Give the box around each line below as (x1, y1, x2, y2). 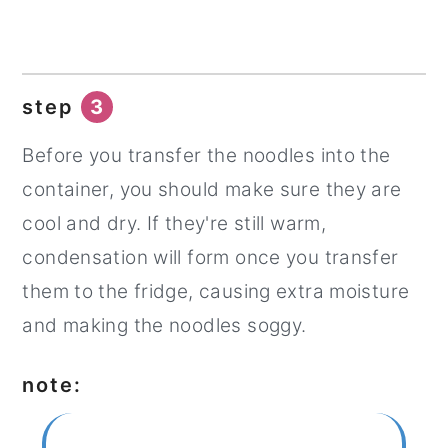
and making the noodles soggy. (22, 314, 307, 338)
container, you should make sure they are (22, 178, 402, 202)
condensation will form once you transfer (22, 246, 399, 270)
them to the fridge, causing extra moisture (22, 280, 410, 304)
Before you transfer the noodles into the (22, 144, 391, 168)
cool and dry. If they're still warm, (22, 212, 327, 236)
